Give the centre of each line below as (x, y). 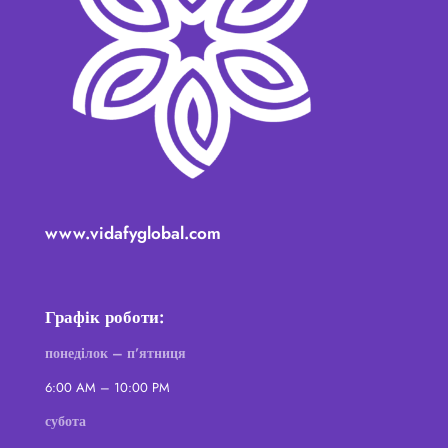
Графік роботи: (104, 316)
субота (65, 420)
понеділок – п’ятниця (115, 352)
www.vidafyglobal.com (133, 232)
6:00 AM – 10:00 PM (107, 387)
